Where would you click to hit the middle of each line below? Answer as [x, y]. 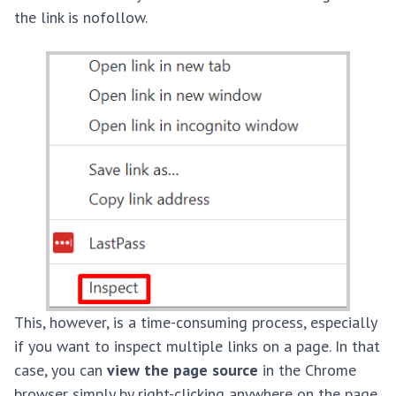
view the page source [183, 370]
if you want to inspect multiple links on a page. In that [197, 346]
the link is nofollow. [81, 18]
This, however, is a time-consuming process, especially [195, 323]
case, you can [61, 370]
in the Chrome [307, 370]
